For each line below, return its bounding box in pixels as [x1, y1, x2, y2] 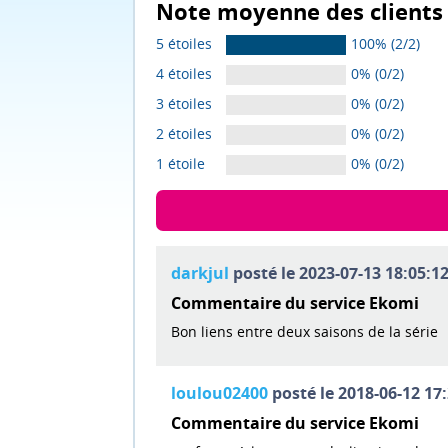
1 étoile [156, 154, 205, 174]
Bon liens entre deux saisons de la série [171, 322, 438, 342]
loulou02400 [171, 382, 268, 405]
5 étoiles [156, 34, 212, 54]
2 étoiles [156, 124, 212, 144]
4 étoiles [156, 64, 212, 84]
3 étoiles [156, 94, 212, 114]
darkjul [171, 262, 229, 285]
